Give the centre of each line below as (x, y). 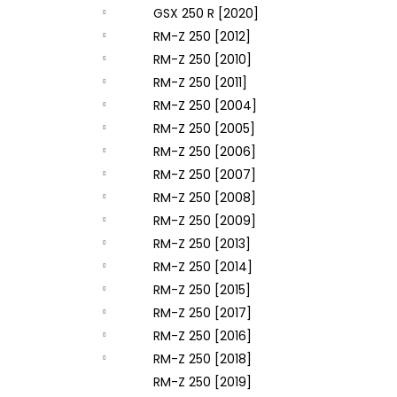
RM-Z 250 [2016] (202, 336)
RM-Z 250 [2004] (205, 105)
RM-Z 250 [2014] (203, 267)
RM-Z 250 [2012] (202, 36)
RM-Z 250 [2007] (205, 175)
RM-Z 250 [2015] (202, 290)
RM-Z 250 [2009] (205, 221)
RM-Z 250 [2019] (202, 382)
